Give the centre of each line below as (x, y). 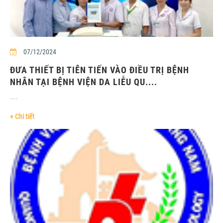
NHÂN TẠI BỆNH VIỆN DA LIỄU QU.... (84, 82)
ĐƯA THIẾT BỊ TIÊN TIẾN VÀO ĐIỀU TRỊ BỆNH (100, 70)
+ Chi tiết (22, 116)
